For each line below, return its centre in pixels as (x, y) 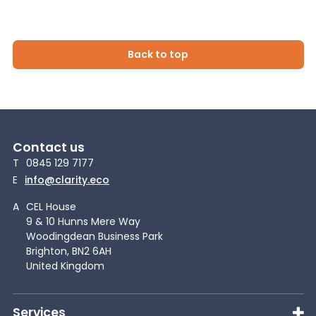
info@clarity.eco (67, 180)
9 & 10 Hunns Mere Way (83, 221)
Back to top (158, 55)
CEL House (51, 206)
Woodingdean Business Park (95, 236)
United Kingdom (65, 266)
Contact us (48, 147)
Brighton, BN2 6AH (69, 251)
